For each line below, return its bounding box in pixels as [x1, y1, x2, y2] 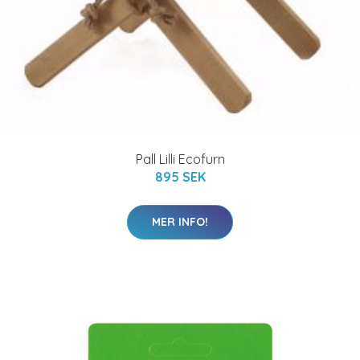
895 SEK [154, 169, 206, 185]
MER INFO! [152, 215, 208, 229]
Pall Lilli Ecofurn [135, 151, 225, 167]
